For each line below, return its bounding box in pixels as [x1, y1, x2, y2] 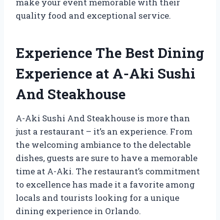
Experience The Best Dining [16, 43, 204, 62]
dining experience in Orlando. [16, 205, 141, 217]
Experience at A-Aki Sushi [16, 64, 195, 82]
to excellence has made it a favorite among [16, 178, 195, 190]
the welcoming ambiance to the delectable [16, 138, 191, 150]
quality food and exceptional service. [16, 9, 171, 21]
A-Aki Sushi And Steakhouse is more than [16, 112, 190, 124]
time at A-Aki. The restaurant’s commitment [16, 165, 200, 177]
